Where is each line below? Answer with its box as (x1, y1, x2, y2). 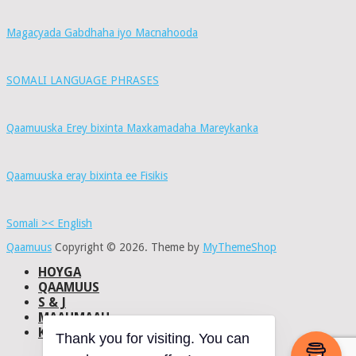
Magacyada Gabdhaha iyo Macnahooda (6, 26, 198, 40)
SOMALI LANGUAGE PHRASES (6, 74, 159, 87)
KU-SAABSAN (38, 325, 115, 341)
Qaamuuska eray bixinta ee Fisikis (6, 169, 168, 183)
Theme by (151, 241, 203, 254)
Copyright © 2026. (52, 241, 151, 254)
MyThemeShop (203, 241, 277, 254)
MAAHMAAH (38, 310, 110, 326)
